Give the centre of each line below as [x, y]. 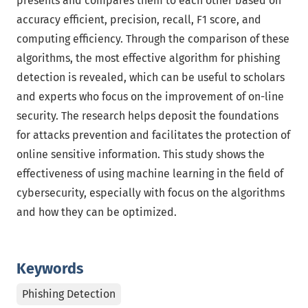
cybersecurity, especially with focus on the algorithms [151, 193]
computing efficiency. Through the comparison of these [153, 39]
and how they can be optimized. [97, 212]
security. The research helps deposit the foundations [147, 116]
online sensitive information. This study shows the [141, 154]
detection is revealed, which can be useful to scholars [151, 77]
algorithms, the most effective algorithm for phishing [148, 58]
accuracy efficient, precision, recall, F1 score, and [139, 20]
